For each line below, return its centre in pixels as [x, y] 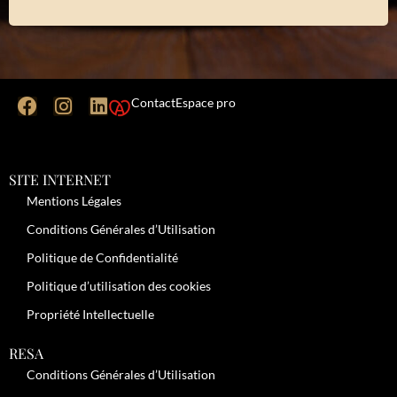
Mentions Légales [74, 201]
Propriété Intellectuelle [90, 314]
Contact [153, 102]
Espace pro [206, 102]
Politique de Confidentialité [102, 257]
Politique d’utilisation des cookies [119, 286]
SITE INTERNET [60, 179]
